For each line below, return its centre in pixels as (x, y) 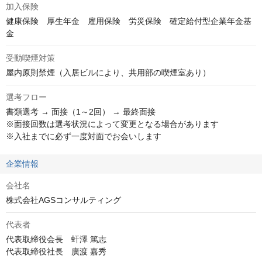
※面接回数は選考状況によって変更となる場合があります (112, 124)
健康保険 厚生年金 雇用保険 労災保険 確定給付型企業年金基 (129, 21)
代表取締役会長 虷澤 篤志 (56, 239)
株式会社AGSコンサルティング (63, 200)
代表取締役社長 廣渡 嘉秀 (56, 251)
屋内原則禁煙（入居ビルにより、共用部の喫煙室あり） (108, 73)
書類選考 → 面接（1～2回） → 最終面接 (81, 112)
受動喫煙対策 (30, 58)
